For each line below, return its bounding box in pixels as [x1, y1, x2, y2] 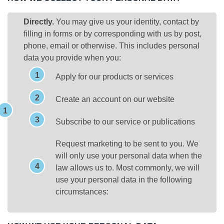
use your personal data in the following [55, 175, 192, 184]
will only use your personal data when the [55, 151, 202, 160]
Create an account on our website [55, 94, 174, 103]
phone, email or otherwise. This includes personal [23, 41, 199, 50]
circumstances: [55, 187, 108, 196]
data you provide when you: [23, 53, 121, 62]
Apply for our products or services [55, 72, 173, 81]
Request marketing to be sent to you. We [55, 139, 198, 148]
